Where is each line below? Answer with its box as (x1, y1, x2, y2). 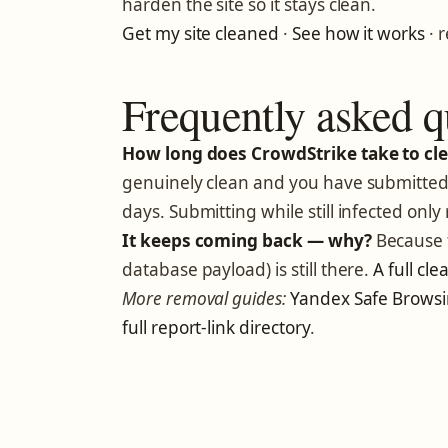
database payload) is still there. (122, 258, 374, 282)
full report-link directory (122, 316, 310, 340)
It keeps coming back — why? (122, 229, 372, 253)
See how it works (291, 21, 426, 45)
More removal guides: (122, 287, 286, 311)
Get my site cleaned (122, 21, 280, 45)
